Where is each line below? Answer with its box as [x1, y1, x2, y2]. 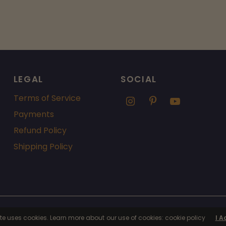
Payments [13, 108, 54, 120]
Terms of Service [13, 92, 81, 104]
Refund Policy [13, 125, 67, 136]
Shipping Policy [13, 141, 73, 152]
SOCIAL [120, 73, 157, 85]
